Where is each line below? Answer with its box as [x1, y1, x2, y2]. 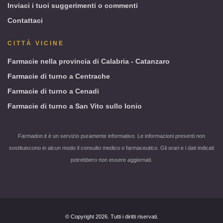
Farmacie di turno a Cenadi [7, 87, 99, 96]
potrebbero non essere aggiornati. [71, 157, 152, 163]
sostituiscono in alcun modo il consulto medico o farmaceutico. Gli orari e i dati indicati [9, 145, 214, 151]
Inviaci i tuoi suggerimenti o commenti [7, 1, 138, 10]
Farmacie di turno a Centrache [7, 72, 110, 81]
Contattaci [7, 16, 43, 25]
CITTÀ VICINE [7, 40, 64, 47]
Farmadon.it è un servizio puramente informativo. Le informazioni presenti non [18, 133, 205, 139]
